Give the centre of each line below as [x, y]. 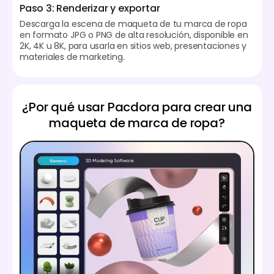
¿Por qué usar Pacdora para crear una [137, 107]
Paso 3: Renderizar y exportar [90, 9]
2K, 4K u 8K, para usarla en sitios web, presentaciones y [133, 46]
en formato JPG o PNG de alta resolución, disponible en [134, 35]
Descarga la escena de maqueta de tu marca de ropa [133, 24]
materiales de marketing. [72, 57]
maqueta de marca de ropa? [137, 123]
